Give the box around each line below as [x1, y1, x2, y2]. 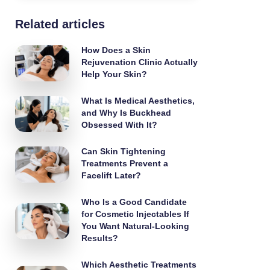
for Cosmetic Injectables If [81, 209, 190, 219]
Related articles [15, 17, 105, 31]
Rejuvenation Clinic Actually [81, 57, 198, 67]
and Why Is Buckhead [81, 108, 172, 118]
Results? [81, 233, 119, 243]
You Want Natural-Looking [81, 221, 190, 231]
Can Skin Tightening [81, 146, 166, 156]
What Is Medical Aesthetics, [81, 96, 195, 105]
